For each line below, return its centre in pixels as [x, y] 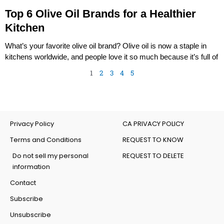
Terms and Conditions [46, 139]
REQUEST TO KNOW [153, 139]
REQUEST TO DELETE [153, 155]
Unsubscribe [30, 214]
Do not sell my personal [50, 155]
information [31, 166]
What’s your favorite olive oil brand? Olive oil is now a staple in [106, 45]
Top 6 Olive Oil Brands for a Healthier [100, 13]
